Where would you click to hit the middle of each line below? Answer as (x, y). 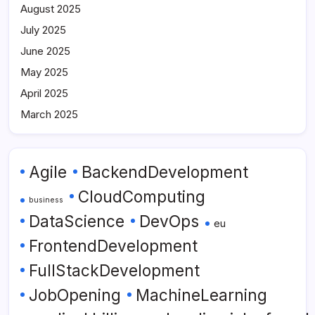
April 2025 (44, 93)
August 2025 (51, 8)
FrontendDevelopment (113, 246)
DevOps (169, 221)
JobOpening (75, 295)
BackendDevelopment (165, 172)
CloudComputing (142, 197)
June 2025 (45, 51)
